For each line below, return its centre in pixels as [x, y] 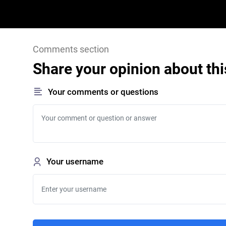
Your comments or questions [103, 92]
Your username [75, 161]
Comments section [71, 49]
